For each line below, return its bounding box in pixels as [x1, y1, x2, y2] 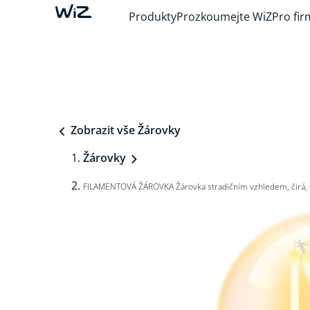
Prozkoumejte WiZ [176, 9, 272, 24]
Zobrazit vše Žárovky [68, 122, 181, 138]
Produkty [129, 9, 176, 24]
